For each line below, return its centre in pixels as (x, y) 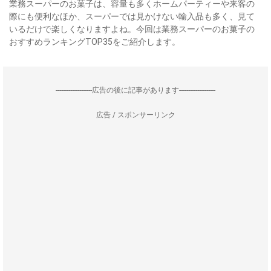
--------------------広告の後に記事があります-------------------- (135, 90)
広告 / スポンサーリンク (135, 115)
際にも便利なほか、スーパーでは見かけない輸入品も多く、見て (132, 16)
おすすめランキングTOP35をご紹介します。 (95, 42)
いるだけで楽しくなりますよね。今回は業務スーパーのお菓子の (132, 29)
